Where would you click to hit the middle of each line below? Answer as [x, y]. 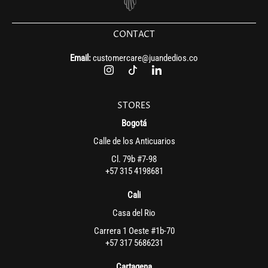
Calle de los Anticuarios [134, 141]
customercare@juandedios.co [145, 58]
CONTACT [134, 35]
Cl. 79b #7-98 [134, 159]
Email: [81, 58]
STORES [134, 106]
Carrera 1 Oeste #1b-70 [134, 231]
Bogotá [134, 124]
